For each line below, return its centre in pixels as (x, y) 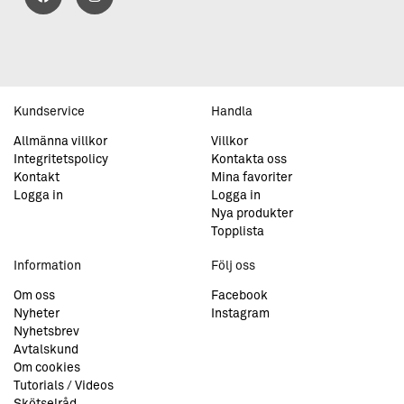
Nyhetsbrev (46, 331)
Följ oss (233, 266)
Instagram (240, 313)
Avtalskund (46, 349)
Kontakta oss (249, 159)
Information (47, 266)
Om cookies (47, 367)
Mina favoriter (252, 177)
